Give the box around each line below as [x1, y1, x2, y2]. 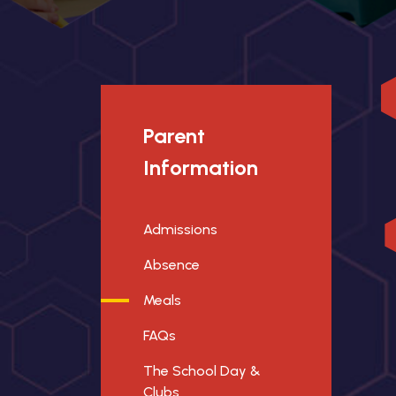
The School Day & [143, 362, 261, 379]
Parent [143, 123, 205, 148]
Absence [143, 256, 200, 273]
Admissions [143, 221, 217, 238]
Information [143, 155, 258, 180]
